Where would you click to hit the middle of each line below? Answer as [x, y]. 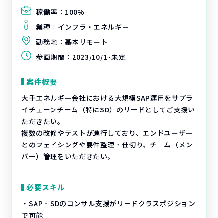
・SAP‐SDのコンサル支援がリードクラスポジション [109, 203]
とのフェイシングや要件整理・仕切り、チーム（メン [107, 145]
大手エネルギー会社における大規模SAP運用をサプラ [107, 98]
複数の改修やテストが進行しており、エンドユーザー [107, 133]
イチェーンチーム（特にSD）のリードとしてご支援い [108, 109]
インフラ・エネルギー [93, 27]
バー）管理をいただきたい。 [68, 156]
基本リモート [86, 42]
